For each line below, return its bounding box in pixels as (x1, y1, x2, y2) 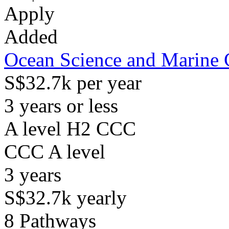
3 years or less (4, 95, 118, 117)
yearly (77, 187, 127, 209)
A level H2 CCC (4, 118, 136, 140)
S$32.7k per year (4, 72, 142, 94)
